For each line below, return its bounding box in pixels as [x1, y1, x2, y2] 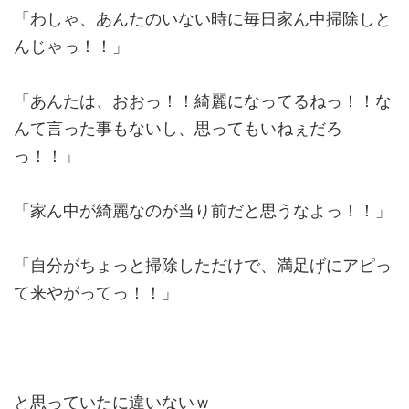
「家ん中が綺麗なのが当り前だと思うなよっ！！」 [14, 200, 392, 220]
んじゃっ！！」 [14, 36, 129, 56]
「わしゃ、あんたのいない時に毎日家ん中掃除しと [14, 8, 392, 28]
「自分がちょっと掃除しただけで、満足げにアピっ [14, 255, 392, 275]
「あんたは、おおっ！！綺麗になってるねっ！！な [14, 90, 392, 110]
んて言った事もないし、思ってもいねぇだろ [14, 118, 342, 138]
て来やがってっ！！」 [14, 282, 178, 302]
